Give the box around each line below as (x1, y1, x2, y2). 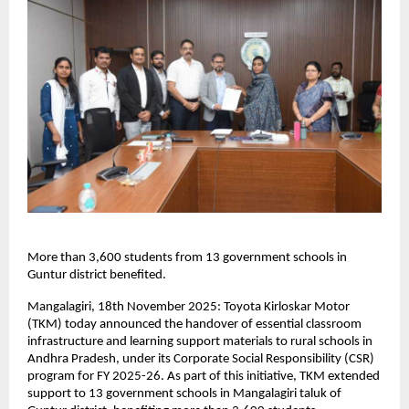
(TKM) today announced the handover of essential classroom (27, 318, 362, 332)
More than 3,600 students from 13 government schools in (27, 251, 347, 266)
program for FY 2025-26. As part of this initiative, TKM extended (27, 370, 380, 384)
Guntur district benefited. (27, 268, 166, 283)
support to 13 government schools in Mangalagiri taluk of (27, 387, 341, 402)
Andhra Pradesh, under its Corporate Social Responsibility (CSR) (27, 352, 374, 367)
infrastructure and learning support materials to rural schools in (27, 335, 372, 350)
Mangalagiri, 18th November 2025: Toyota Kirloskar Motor (27, 300, 350, 315)
